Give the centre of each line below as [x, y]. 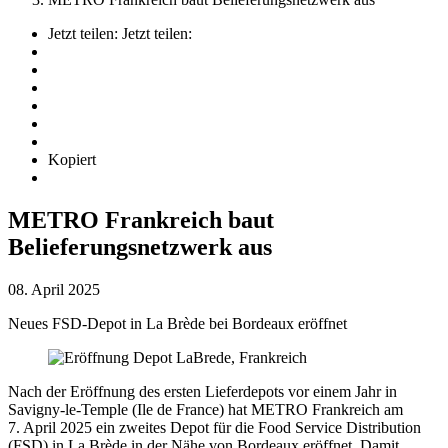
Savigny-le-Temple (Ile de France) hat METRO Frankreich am [205, 409]
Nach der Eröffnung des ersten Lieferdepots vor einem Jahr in [202, 391]
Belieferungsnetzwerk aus [140, 246]
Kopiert [72, 159]
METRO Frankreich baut [141, 219]
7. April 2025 [50, 427]
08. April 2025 [54, 289]
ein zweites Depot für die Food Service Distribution [256, 427]
